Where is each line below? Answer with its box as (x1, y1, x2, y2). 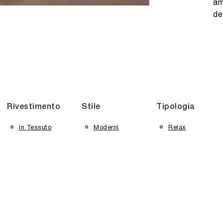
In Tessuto (19, 123, 51, 131)
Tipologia (156, 104, 195, 111)
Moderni (94, 123, 119, 131)
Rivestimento (7, 104, 60, 111)
